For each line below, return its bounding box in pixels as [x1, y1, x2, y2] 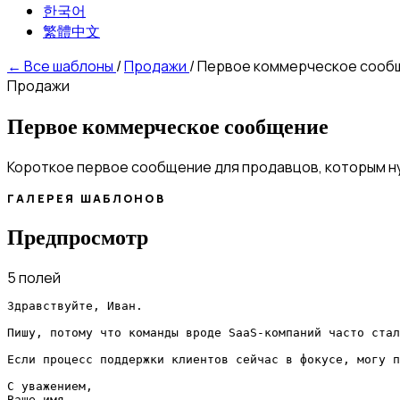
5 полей [7, 267, 61, 287]
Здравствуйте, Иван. [7, 298, 143, 312]
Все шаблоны [21, 56, 116, 76]
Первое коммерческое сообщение [7, 112, 329, 139]
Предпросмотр [7, 223, 148, 250]
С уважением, [7, 379, 93, 393]
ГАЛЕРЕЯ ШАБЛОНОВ [7, 190, 165, 206]
